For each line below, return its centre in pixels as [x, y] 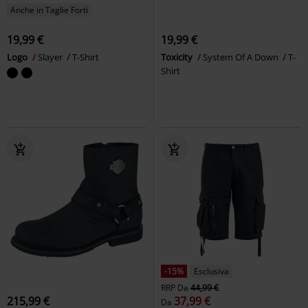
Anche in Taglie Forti [49, 10]
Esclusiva [211, 271]
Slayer [51, 57]
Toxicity [178, 57]
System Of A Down [242, 57]
